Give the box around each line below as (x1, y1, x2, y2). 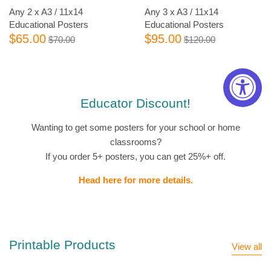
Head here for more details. (78, 175, 193, 186)
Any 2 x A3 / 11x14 (9, 7, 83, 17)
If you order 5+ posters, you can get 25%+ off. (45, 151, 226, 162)
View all (232, 241, 262, 252)
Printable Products (9, 237, 116, 252)
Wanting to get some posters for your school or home (31, 122, 240, 133)
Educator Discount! (80, 96, 191, 110)
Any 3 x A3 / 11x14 (145, 7, 218, 17)
